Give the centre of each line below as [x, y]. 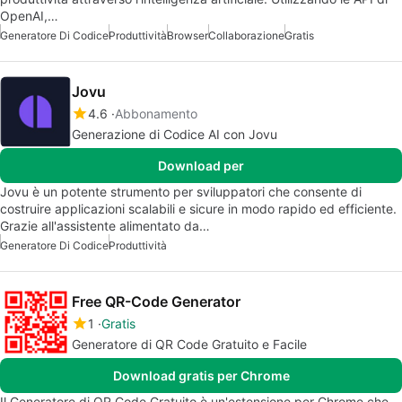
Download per [201, 165]
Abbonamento [156, 113]
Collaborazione [246, 35]
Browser [188, 35]
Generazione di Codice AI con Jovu [175, 134]
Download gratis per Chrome [201, 375]
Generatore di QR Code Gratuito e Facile [189, 344]
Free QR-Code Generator [156, 301]
